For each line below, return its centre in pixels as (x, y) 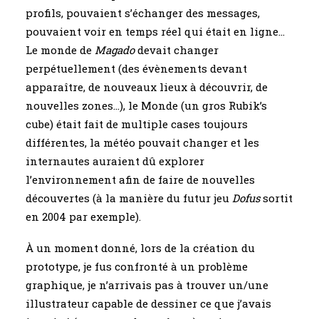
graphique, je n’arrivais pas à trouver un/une (147, 285)
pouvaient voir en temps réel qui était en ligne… (155, 31)
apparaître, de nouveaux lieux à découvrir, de (147, 87)
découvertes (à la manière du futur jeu (129, 198)
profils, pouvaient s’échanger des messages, (143, 13)
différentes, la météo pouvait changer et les (142, 142)
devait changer (177, 50)
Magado (115, 50)
